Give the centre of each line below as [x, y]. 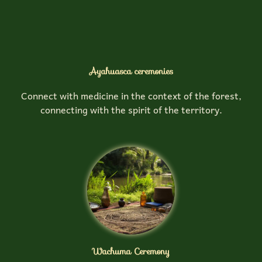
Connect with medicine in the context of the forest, [131, 96]
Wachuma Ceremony [131, 251]
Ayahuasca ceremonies [131, 71]
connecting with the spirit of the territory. [131, 110]
